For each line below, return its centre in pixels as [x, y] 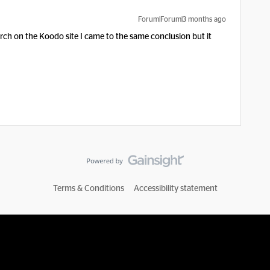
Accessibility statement [175, 189]
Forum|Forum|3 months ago [182, 19]
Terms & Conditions [88, 189]
